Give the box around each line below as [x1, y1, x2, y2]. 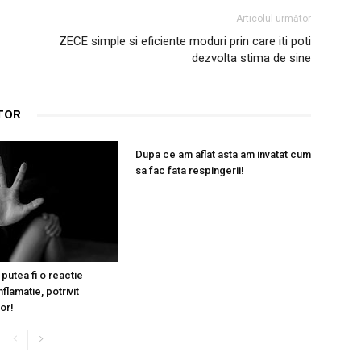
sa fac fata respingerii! [135, 164, 244, 176]
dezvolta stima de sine [192, 51, 311, 65]
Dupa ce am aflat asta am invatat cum [135, 148, 311, 160]
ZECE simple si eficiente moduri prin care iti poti [59, 34, 311, 48]
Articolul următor [236, 13, 311, 24]
